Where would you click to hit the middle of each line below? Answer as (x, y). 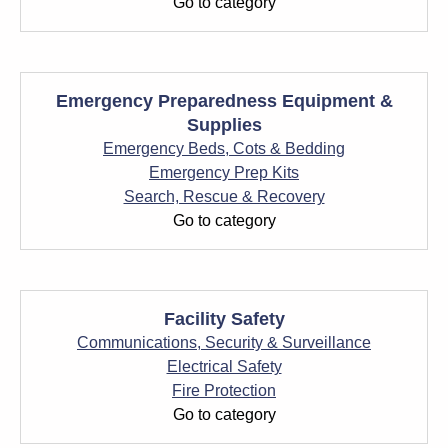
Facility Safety (224, 319)
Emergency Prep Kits (224, 172)
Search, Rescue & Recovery (224, 196)
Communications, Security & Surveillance (224, 342)
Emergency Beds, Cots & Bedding (224, 148)
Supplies (224, 125)
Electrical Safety (224, 366)
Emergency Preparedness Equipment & (224, 101)
